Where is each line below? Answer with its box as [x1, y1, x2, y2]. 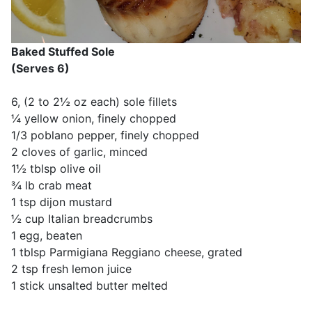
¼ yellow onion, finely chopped [11, 111, 176, 125]
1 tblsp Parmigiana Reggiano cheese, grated [11, 244, 242, 259]
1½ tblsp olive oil [11, 161, 101, 175]
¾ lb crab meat [11, 178, 92, 192]
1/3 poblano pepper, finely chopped [11, 127, 199, 142]
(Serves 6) [11, 61, 70, 75]
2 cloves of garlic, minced [11, 144, 148, 159]
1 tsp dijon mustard [11, 194, 112, 209]
